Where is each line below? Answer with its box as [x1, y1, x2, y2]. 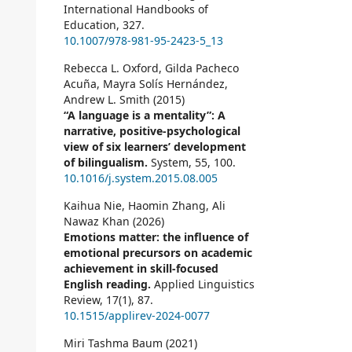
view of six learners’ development [64, 139, 246, 155]
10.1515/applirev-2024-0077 [64, 308, 210, 324]
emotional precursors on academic [64, 245, 252, 261]
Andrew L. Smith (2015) [64, 92, 185, 108]
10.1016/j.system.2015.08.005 [64, 170, 218, 186]
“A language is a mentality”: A [64, 108, 225, 123]
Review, [64, 292, 106, 308]
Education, [64, 17, 123, 33]
